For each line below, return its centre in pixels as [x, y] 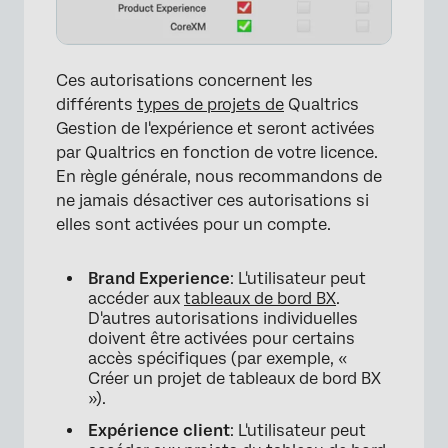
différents [96, 105]
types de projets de [210, 105]
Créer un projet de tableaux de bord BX [234, 379]
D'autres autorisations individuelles [223, 319]
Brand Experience [159, 279]
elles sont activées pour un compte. [193, 225]
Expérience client [159, 431]
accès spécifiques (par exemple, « [218, 359]
